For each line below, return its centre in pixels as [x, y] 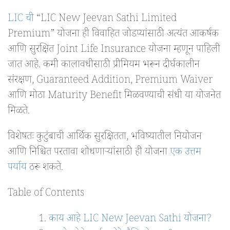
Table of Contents [46, 194]
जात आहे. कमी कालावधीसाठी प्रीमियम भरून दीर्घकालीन [104, 66]
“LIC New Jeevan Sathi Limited [105, 20]
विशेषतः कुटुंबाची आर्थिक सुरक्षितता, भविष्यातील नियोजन [105, 138]
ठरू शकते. [45, 169]
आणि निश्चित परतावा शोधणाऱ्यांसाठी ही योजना [89, 153]
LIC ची [21, 20]
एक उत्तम [186, 153]
